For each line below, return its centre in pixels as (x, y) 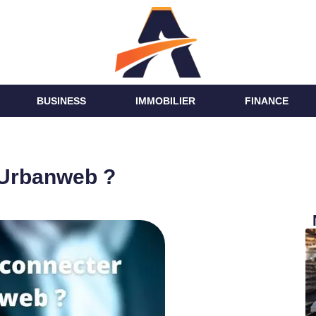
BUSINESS (61, 101)
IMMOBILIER (165, 101)
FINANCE (266, 101)
